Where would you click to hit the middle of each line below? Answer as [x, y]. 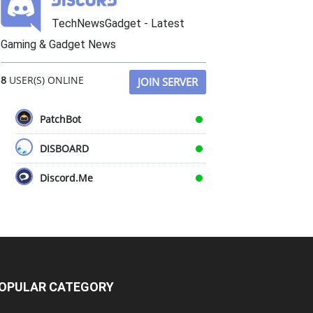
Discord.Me [66, 178]
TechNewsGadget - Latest [118, 23]
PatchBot [60, 119]
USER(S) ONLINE [45, 80]
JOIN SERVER [168, 82]
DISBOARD [64, 148]
